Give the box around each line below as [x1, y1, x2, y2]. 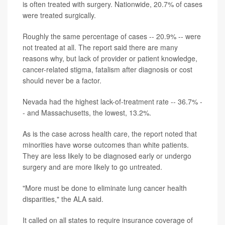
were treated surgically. [23, 10, 96, 20]
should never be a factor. [23, 75, 101, 85]
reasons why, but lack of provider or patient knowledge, [23, 53, 197, 63]
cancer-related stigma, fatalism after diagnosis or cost [23, 64, 192, 74]
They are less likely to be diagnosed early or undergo [23, 151, 191, 161]
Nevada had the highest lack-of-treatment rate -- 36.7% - [23, 96, 202, 106]
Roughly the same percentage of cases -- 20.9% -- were [23, 31, 201, 41]
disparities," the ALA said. [23, 194, 103, 204]
